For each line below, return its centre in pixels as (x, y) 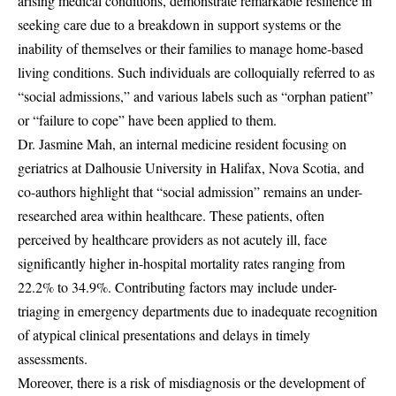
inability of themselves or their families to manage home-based (190, 48)
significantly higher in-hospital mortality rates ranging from (181, 263)
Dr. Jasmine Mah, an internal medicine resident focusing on (182, 144)
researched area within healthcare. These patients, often (171, 215)
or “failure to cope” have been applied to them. (147, 120)
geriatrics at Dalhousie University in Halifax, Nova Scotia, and (191, 168)
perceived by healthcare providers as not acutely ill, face (172, 239)
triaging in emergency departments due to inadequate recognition (198, 311)
